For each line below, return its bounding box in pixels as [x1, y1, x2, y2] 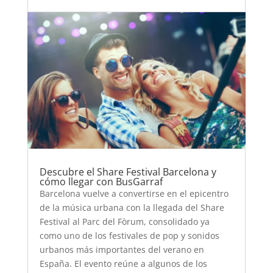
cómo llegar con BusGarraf [39, 175, 165, 189]
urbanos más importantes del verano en [39, 244, 204, 256]
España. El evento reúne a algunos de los [39, 258, 207, 270]
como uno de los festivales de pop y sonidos [39, 230, 219, 242]
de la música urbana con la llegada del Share [39, 202, 224, 214]
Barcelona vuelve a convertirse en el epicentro [39, 188, 229, 200]
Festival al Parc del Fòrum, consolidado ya [39, 216, 210, 228]
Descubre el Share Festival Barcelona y [39, 165, 216, 179]
